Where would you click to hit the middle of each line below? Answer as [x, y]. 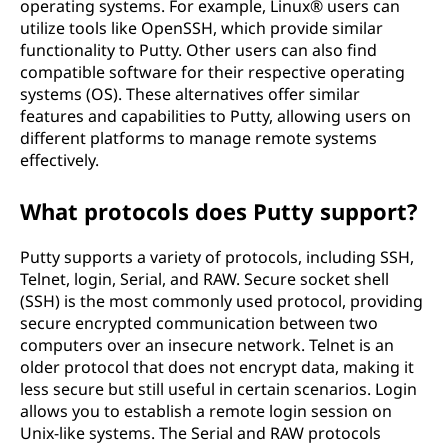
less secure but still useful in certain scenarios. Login [218, 389]
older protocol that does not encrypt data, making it [217, 367]
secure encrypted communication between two [199, 323]
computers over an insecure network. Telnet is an [207, 345]
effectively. [59, 160]
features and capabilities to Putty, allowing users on [215, 116]
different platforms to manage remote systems [198, 138]
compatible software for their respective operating [212, 72]
